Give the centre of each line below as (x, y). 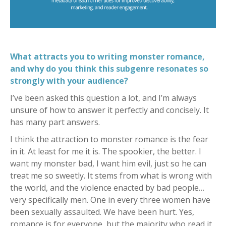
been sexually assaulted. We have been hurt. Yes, (102, 212)
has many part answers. (55, 122)
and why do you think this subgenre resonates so (109, 68)
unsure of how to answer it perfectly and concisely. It (109, 110)
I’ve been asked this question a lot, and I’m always (103, 98)
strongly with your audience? (69, 80)
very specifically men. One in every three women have (110, 200)
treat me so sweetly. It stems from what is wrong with (111, 175)
